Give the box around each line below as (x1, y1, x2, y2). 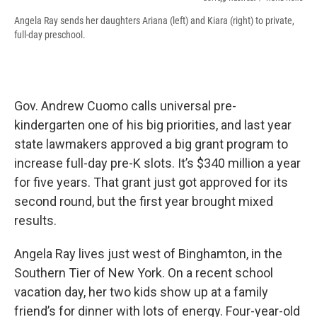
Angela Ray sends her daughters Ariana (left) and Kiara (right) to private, (14, 15, 294, 27)
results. (14, 213, 57, 229)
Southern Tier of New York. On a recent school (14, 265, 273, 281)
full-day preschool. (14, 29, 86, 41)
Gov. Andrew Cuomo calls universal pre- (14, 98, 236, 114)
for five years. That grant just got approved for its (14, 175, 288, 190)
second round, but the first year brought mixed (14, 194, 273, 209)
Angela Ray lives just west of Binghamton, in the (14, 246, 282, 262)
